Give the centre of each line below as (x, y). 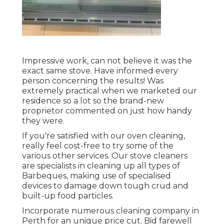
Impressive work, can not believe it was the (107, 61)
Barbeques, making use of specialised (96, 176)
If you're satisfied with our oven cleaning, (103, 136)
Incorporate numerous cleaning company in (110, 211)
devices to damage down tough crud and (105, 186)
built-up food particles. (68, 196)
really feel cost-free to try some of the (98, 146)
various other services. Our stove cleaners (105, 156)
